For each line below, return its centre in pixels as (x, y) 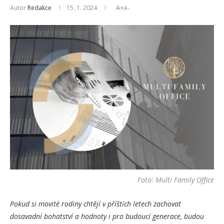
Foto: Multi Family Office (176, 180)
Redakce (39, 8)
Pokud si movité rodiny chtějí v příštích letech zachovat (95, 204)
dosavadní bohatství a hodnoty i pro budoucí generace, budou (107, 216)
